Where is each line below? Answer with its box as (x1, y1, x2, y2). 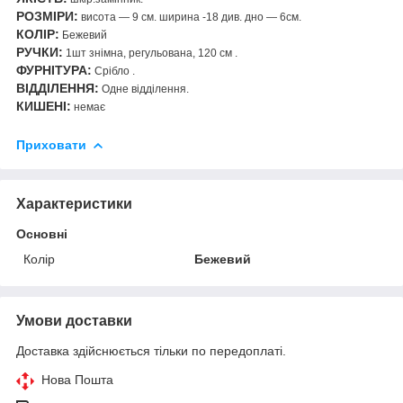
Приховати (16, 137, 86, 152)
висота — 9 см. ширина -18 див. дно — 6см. (78, 10, 301, 23)
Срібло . (92, 64, 135, 77)
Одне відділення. (99, 82, 189, 95)
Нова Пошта (41, 372, 113, 387)
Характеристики (16, 195, 132, 211)
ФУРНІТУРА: (16, 62, 92, 77)
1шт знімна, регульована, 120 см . (63, 46, 237, 59)
